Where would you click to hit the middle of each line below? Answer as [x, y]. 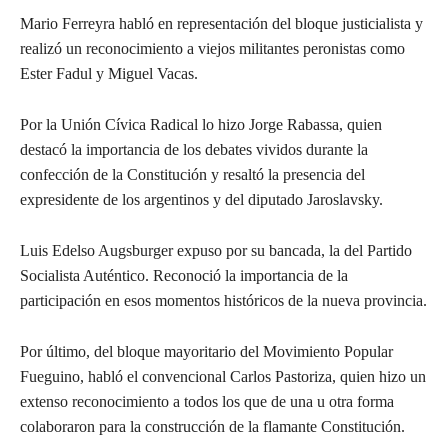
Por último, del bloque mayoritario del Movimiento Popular [206, 351]
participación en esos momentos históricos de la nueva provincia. [223, 300]
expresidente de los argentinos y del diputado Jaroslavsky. [201, 199]
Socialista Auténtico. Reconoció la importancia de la [184, 275]
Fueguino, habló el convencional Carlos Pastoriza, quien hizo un [223, 376]
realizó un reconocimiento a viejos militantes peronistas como [212, 48]
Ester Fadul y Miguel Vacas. [109, 73]
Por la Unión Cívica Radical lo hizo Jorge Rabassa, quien [201, 124]
